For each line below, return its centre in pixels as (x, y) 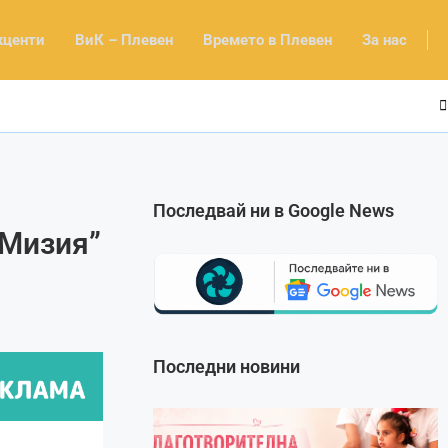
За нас (384, 39)
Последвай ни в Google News (274, 210)
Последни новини (227, 366)
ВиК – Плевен (124, 39)
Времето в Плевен (267, 39)
